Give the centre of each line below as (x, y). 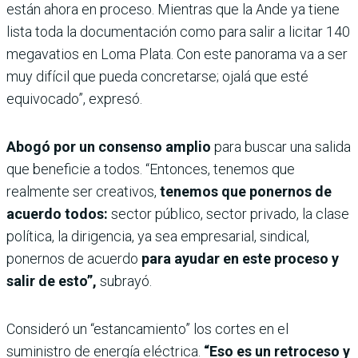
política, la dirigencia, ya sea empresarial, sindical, (158, 236)
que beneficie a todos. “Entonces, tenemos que (151, 169)
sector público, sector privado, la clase (229, 213)
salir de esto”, (52, 280)
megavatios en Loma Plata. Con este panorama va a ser (177, 54)
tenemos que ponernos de (246, 191)
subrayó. (124, 280)
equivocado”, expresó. (74, 98)
